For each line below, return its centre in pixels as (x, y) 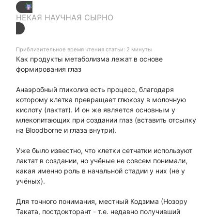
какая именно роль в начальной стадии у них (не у (100, 171)
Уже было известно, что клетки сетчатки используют (104, 151)
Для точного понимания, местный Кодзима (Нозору (101, 201)
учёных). (30, 181)
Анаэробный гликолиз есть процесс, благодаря (95, 90)
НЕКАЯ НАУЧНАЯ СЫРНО (64, 18)
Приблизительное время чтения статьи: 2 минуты (84, 50)
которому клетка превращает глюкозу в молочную (101, 100)
